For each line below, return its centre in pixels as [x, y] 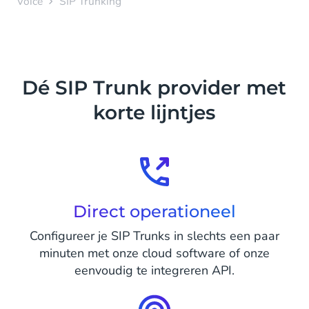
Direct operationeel [154, 211]
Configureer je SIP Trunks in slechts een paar [154, 236]
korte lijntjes [154, 112]
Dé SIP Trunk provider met [154, 87]
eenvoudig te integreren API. [154, 270]
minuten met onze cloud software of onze [154, 253]
